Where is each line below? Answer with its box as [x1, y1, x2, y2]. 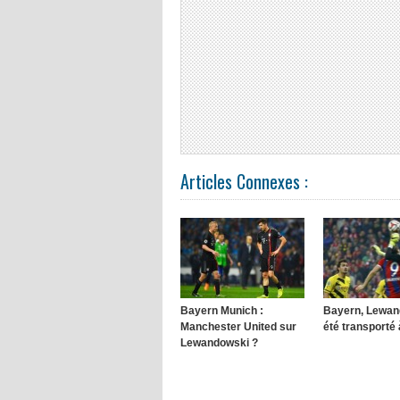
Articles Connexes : [180, 167, 308, 195]
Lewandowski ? [180, 336, 258, 349]
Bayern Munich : [180, 304, 263, 317]
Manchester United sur [180, 320, 296, 333]
